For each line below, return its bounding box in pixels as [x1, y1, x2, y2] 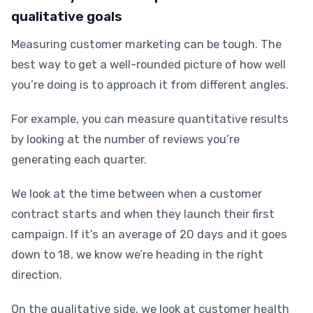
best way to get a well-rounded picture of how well [11, 58, 286, 71]
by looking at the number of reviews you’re [11, 133, 240, 146]
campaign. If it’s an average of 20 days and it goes [11, 228, 287, 241]
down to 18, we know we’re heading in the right [11, 248, 263, 261]
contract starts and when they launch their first [11, 208, 275, 221]
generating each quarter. [11, 153, 147, 166]
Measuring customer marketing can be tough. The [11, 38, 282, 51]
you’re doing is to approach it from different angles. [11, 78, 289, 92]
